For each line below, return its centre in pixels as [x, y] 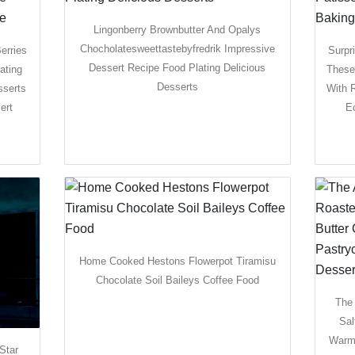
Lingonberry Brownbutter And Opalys [177, 29]
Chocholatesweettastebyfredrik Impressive [177, 48]
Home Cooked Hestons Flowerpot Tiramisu [177, 261]
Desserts [177, 86]
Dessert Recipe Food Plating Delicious [177, 67]
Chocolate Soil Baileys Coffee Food [177, 280]
